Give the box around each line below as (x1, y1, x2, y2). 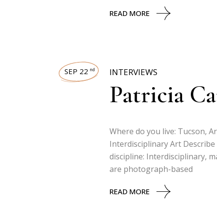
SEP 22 (64, 66, 88, 76)
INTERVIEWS (109, 66, 157, 77)
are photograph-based (109, 164, 193, 174)
